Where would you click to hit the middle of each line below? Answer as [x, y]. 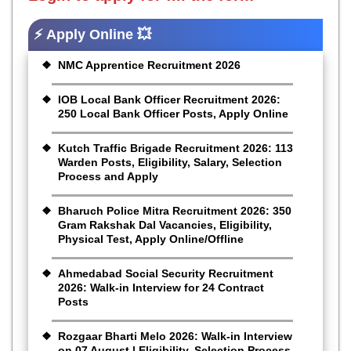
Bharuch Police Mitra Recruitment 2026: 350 [175, 210]
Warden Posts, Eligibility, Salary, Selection [170, 162]
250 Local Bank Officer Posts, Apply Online [173, 113]
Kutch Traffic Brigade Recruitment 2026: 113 [175, 148]
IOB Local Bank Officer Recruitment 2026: [169, 99]
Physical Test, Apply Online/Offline [151, 239]
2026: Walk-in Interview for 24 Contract [161, 287]
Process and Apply [108, 176]
